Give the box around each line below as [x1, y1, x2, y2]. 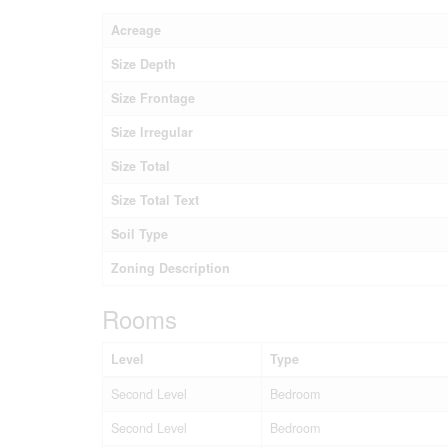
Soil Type [111, 224, 168, 243]
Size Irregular [111, 122, 193, 141]
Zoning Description [111, 258, 230, 277]
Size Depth [111, 54, 176, 73]
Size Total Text [111, 190, 199, 209]
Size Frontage [111, 88, 195, 107]
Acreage [111, 20, 161, 39]
